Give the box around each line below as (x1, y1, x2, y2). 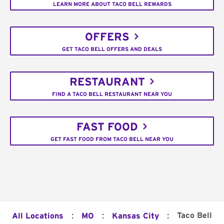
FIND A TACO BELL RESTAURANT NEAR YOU (52, 91, 172, 97)
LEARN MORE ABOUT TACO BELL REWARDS (52, 1, 171, 7)
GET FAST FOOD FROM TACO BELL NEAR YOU (50, 136, 173, 142)
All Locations (12, 212, 63, 220)
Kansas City (112, 212, 159, 220)
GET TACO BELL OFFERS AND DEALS (62, 46, 162, 52)
